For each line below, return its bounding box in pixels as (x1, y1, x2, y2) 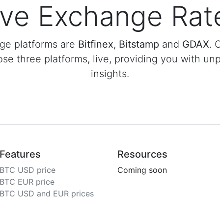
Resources (117, 148, 167, 160)
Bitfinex (78, 38, 113, 50)
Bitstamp (118, 38, 159, 50)
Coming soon (117, 165, 167, 175)
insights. (91, 68, 129, 80)
